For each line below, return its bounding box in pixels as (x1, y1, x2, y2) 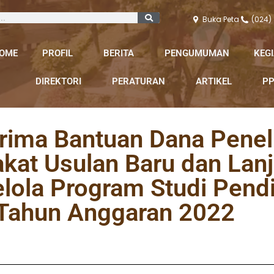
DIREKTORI (35, 76, 81, 87)
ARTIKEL (196, 76, 232, 87)
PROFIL (42, 48, 73, 59)
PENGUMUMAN (165, 48, 229, 59)
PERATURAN (112, 76, 165, 87)
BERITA (103, 48, 134, 59)
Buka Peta (202, 14, 240, 24)
